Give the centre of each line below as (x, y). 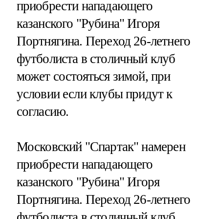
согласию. (43, 112)
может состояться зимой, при (93, 77)
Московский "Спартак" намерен (101, 146)
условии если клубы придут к (94, 94)
